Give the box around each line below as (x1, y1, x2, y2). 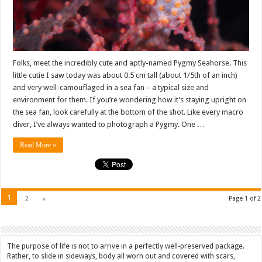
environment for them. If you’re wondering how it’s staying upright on (13, 95, 247, 104)
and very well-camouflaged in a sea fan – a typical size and (13, 82, 209, 92)
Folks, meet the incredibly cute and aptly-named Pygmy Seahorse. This (13, 58, 247, 67)
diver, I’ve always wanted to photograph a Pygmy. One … (13, 119, 205, 129)
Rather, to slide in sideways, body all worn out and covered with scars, (7, 251, 236, 260)
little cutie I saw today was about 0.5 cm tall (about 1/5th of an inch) (13, 70, 238, 80)
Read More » (20, 140, 57, 149)
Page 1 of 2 (228, 194, 261, 202)
